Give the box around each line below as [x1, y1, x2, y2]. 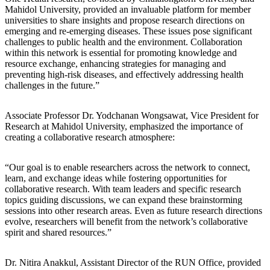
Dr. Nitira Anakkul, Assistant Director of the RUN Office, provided [5, 257, 261, 268]
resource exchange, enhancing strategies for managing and [5, 58, 226, 69]
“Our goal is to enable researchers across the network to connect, [5, 162, 250, 172]
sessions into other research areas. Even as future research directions [5, 205, 262, 216]
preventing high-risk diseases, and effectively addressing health [5, 69, 243, 80]
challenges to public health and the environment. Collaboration [5, 36, 242, 47]
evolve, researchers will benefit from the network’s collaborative [5, 216, 248, 227]
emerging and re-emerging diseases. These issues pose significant [5, 25, 252, 36]
